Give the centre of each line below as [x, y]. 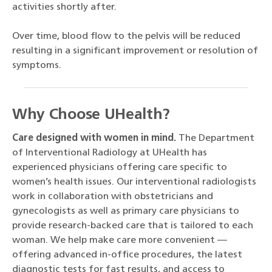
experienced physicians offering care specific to [120, 168]
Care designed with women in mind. [94, 139]
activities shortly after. [64, 8]
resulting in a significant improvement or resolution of [135, 51]
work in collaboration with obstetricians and [113, 197]
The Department [215, 139]
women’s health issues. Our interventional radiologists [134, 182]
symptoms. [37, 66]
